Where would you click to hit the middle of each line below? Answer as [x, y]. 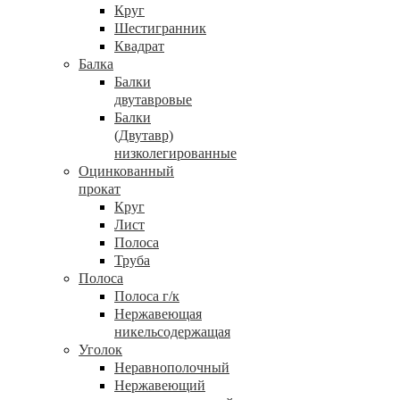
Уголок [100, 350]
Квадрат [139, 46]
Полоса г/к [147, 296]
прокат [100, 189]
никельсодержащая [172, 332]
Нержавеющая [158, 314]
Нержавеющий [160, 385]
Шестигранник [160, 28]
